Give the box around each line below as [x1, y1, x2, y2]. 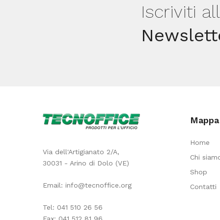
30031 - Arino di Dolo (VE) [43, 159, 129, 167]
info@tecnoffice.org [65, 181, 132, 189]
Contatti [190, 182, 217, 191]
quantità [109, 17, 145, 27]
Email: [43, 181, 65, 189]
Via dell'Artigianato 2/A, [43, 147, 119, 156]
